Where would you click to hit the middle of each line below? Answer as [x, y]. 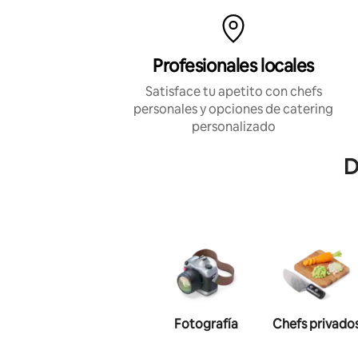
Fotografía [206, 324]
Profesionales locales [233, 66]
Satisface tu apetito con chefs [233, 91]
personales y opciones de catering [233, 109]
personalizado [233, 126]
